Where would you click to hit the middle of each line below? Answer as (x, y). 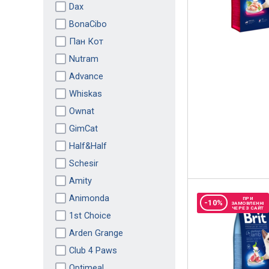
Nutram (83, 59)
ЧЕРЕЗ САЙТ (248, 208)
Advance (86, 76)
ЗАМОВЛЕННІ (248, 203)
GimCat (83, 128)
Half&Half (88, 146)
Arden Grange (96, 233)
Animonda (89, 198)
